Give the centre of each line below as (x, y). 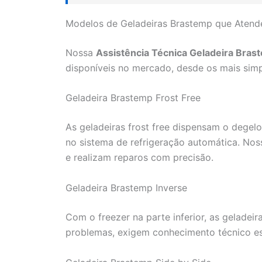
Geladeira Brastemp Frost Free (133, 98)
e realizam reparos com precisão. (139, 158)
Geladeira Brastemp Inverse (126, 187)
